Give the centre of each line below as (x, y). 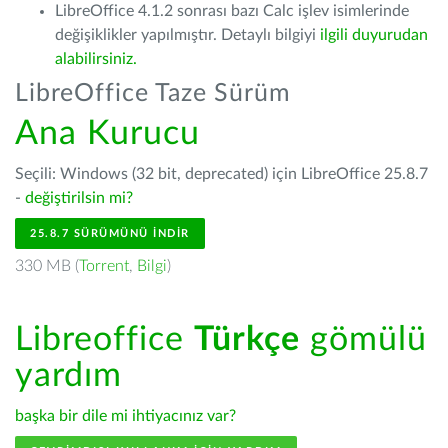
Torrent (104, 266)
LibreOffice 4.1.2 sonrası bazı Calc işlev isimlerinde (232, 11)
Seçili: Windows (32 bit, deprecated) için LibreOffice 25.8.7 (221, 174)
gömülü (363, 340)
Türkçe (247, 340)
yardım (68, 376)
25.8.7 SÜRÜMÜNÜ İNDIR (110, 233)
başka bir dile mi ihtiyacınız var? (125, 416)
